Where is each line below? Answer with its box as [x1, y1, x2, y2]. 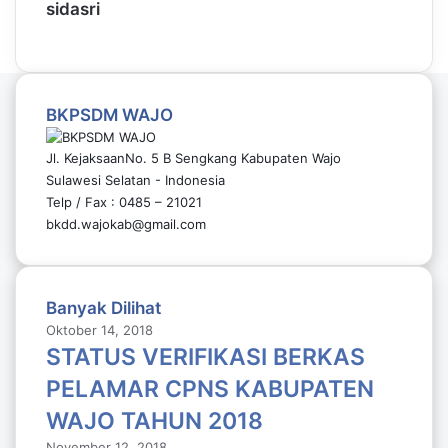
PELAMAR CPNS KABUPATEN [46, 375, 374, 403]
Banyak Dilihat [46, 298, 161, 318]
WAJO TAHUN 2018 [46, 407, 263, 435]
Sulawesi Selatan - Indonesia [46, 172, 225, 188]
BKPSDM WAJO [46, 105, 173, 125]
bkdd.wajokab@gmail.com [46, 216, 206, 232]
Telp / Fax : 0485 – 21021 [46, 194, 202, 210]
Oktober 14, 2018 [46, 322, 153, 338]
